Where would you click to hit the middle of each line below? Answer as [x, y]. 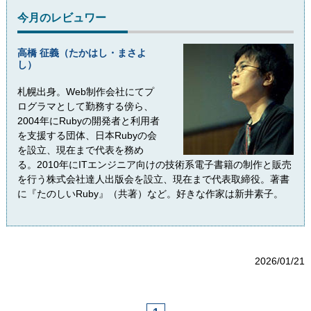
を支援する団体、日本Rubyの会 [87, 136]
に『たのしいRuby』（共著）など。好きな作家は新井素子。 [150, 194]
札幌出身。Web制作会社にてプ [85, 92]
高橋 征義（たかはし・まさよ [82, 53]
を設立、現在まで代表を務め [80, 150]
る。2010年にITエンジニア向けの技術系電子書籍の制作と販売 [154, 165]
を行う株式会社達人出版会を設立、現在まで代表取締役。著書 [153, 179]
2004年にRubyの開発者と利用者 [88, 121]
